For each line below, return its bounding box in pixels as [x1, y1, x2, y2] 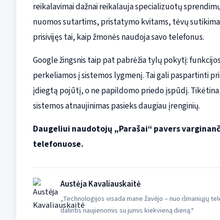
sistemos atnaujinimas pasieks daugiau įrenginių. [32, 100, 200, 112]
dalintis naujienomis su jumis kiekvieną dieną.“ [60, 205, 194, 216]
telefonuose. [32, 138, 83, 151]
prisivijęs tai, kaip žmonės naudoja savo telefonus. [32, 31, 204, 44]
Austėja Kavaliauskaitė [60, 178, 141, 191]
